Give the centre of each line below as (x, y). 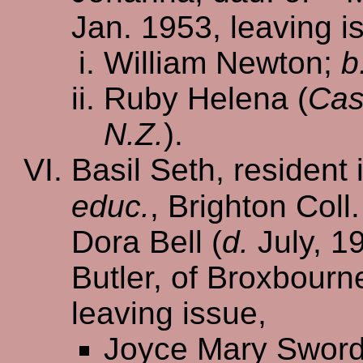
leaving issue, (169, 313)
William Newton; (222, 62)
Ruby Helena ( (206, 98)
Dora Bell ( (147, 241)
